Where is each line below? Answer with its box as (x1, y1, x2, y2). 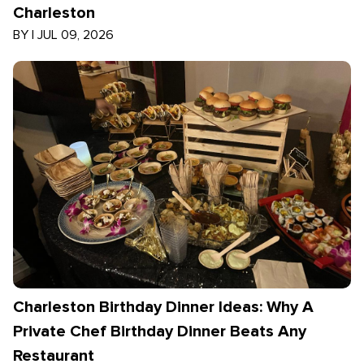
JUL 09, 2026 (37, 27, 114, 43)
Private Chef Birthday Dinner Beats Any (13, 322, 306, 341)
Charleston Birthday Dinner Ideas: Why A (13, 297, 314, 317)
